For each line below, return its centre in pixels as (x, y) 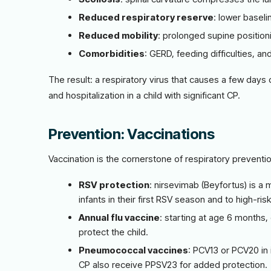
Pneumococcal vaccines (133, 250)
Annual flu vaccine (119, 217)
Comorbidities (112, 54)
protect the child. (113, 232)
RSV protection (114, 185)
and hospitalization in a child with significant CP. (144, 95)
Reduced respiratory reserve (146, 17)
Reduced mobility (118, 35)
